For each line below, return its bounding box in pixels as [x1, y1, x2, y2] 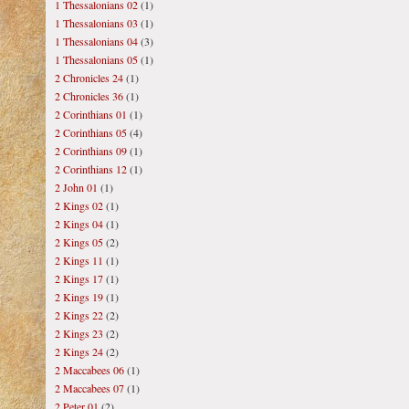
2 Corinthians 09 [55, 143, 127, 158]
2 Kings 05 [55, 235, 103, 249]
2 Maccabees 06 [55, 362, 124, 377]
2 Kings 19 [55, 289, 103, 304]
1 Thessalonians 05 [55, 52, 138, 67]
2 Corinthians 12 [55, 162, 127, 176]
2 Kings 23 [55, 326, 103, 341]
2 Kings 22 [55, 308, 103, 322]
